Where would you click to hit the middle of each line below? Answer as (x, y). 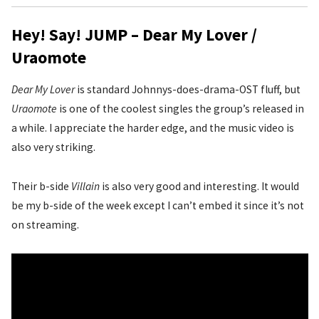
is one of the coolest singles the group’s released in (180, 109)
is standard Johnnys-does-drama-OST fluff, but (187, 90)
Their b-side (41, 186)
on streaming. (45, 224)
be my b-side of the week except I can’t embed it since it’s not (157, 205)
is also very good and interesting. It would (199, 186)
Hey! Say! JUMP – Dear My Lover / (134, 35)
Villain (85, 186)
